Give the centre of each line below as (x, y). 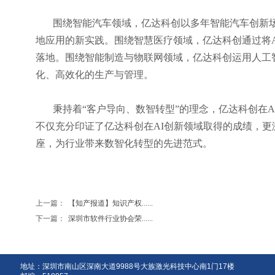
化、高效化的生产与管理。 (95, 75)
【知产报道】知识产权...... (110, 203)
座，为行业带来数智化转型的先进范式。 (124, 143)
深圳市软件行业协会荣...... (110, 219)
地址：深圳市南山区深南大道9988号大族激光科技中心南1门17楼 (127, 266)
